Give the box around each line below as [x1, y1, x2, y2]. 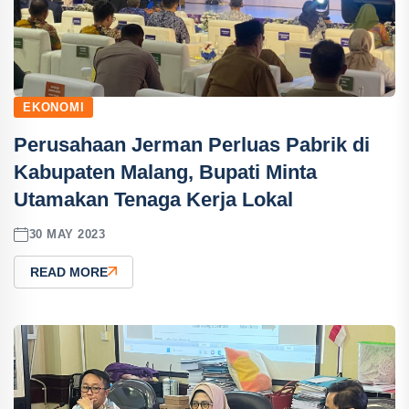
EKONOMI [23, 100, 85, 114]
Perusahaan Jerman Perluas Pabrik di [14, 132, 370, 156]
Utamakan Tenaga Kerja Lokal [14, 187, 293, 211]
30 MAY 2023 [28, 227, 106, 242]
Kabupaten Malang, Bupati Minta [14, 160, 317, 184]
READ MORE [30, 264, 108, 279]
